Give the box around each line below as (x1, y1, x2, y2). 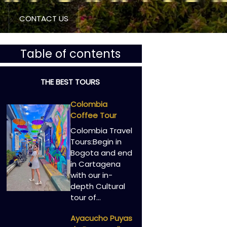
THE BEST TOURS (41, 76, 100, 87)
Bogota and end (70, 147, 132, 158)
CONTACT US (19, 13, 68, 24)
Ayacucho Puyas (70, 213, 132, 224)
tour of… (70, 192, 101, 203)
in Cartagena (70, 158, 121, 169)
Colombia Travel (70, 125, 132, 136)
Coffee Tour (70, 110, 117, 121)
